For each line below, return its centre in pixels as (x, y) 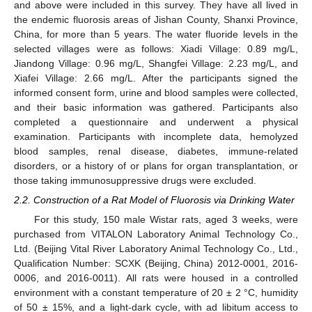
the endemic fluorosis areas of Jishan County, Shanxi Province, (156, 19)
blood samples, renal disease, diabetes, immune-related (156, 151)
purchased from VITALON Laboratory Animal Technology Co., (156, 234)
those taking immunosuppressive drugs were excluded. (135, 180)
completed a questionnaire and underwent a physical (156, 122)
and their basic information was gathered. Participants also (156, 107)
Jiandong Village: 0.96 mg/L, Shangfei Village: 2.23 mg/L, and (156, 63)
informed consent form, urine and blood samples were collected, (156, 92)
